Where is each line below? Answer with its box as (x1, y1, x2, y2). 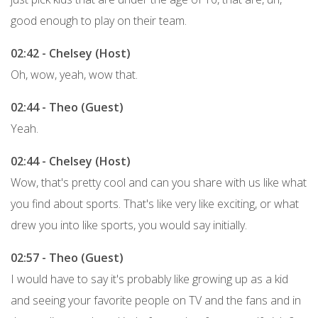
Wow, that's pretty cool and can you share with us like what (11, 174, 307, 190)
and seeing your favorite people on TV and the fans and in (11, 292, 301, 308)
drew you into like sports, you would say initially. (11, 216, 247, 233)
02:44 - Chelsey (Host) (11, 153, 131, 169)
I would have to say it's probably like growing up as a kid (11, 270, 288, 287)
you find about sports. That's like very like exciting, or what (11, 195, 299, 212)
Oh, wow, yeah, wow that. (11, 66, 138, 82)
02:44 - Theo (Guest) (11, 99, 124, 115)
